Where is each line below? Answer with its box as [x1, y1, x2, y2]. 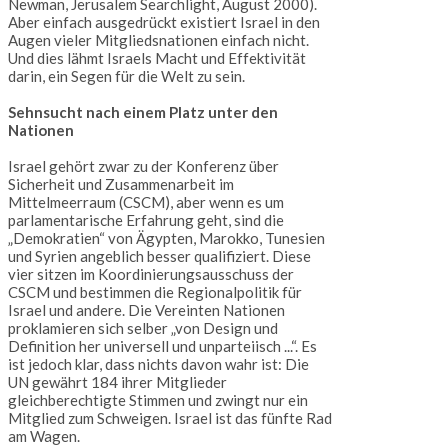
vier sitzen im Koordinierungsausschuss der [8, 265, 294, 284]
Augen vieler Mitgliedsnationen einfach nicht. [8, 31, 309, 50]
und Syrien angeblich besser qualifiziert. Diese [8, 247, 311, 266]
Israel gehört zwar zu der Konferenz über [8, 157, 279, 176]
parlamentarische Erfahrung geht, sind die [8, 211, 284, 230]
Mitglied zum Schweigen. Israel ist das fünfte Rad [8, 409, 332, 428]
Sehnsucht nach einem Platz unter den [8, 103, 278, 122]
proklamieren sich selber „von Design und [8, 319, 278, 338]
